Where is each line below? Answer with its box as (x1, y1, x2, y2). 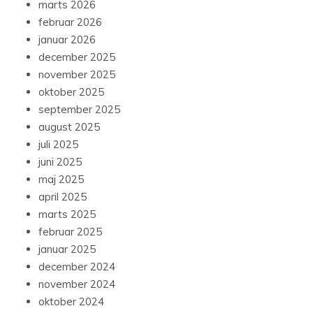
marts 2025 (38, 208, 96, 221)
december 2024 (38, 260, 115, 274)
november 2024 (38, 277, 115, 291)
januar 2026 (38, 33, 96, 47)
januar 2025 (38, 242, 96, 256)
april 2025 (38, 190, 87, 204)
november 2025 (38, 68, 115, 82)
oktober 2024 (38, 295, 104, 309)
